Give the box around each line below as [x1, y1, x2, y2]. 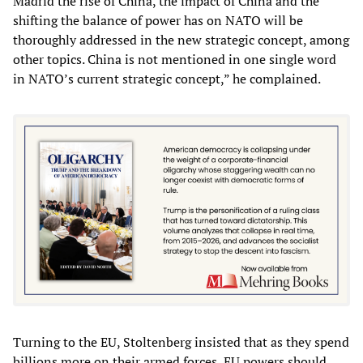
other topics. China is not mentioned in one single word [13, 49, 336, 68]
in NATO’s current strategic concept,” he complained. [13, 69, 321, 88]
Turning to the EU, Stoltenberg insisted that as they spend [13, 333, 349, 352]
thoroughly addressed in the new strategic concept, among [13, 30, 349, 49]
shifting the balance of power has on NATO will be [13, 11, 303, 29]
